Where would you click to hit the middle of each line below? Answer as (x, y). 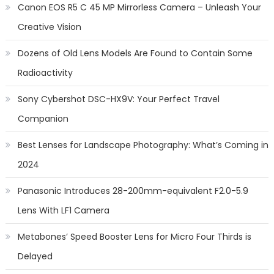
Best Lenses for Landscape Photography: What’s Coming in (143, 145)
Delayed (35, 256)
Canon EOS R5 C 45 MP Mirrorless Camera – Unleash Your (139, 7)
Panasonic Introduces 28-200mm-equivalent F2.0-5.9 (133, 191)
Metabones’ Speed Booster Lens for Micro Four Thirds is (134, 237)
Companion (43, 119)
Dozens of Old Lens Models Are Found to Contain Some (135, 53)
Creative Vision (49, 27)
